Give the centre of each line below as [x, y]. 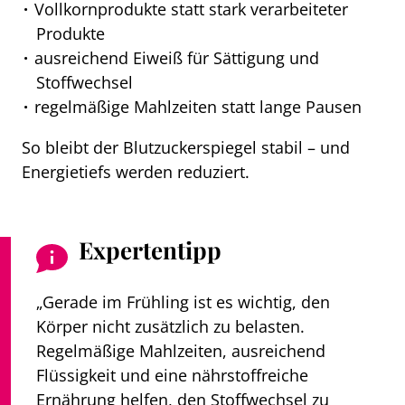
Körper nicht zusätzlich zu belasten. [170, 326]
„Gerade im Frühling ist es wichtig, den [183, 302]
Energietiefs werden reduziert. [136, 172]
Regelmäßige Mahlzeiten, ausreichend [181, 351]
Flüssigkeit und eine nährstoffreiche [172, 375]
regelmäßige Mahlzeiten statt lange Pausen [198, 106]
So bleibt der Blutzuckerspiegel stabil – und [186, 147]
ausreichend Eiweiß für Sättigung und [177, 57]
